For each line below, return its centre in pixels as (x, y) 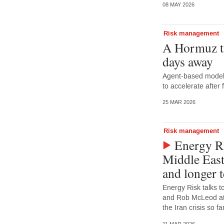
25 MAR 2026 (179, 102)
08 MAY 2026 (178, 4)
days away (187, 61)
